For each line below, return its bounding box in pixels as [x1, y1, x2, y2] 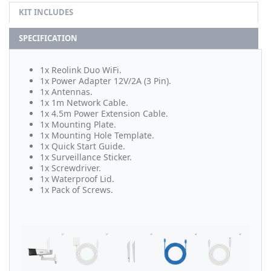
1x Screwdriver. [40, 162, 101, 174]
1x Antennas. [40, 85, 93, 97]
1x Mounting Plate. [40, 118, 116, 130]
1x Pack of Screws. [40, 183, 113, 195]
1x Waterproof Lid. [40, 172, 114, 184]
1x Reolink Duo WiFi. [40, 64, 122, 76]
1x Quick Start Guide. [40, 140, 125, 152]
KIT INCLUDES [19, 6, 73, 18]
